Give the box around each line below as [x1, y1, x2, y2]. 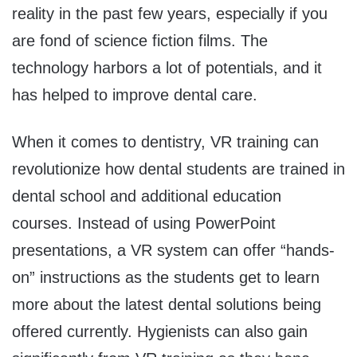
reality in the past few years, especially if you [12, 5, 328, 23]
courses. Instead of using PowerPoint [12, 214, 276, 233]
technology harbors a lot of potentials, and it [12, 59, 322, 77]
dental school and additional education [12, 187, 281, 206]
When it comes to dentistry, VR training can [12, 133, 319, 151]
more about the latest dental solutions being [12, 296, 321, 314]
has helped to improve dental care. [12, 86, 257, 104]
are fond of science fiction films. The [12, 32, 268, 50]
